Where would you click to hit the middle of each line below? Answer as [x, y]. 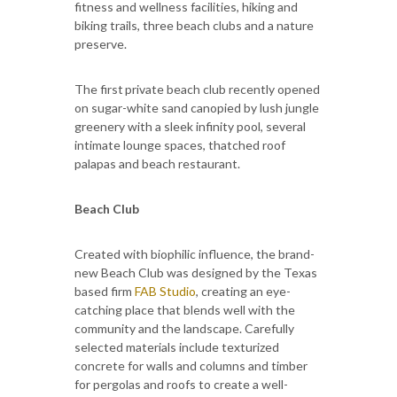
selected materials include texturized [177, 346]
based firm [105, 291]
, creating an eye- [243, 291]
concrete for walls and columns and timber [191, 365]
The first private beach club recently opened [197, 89]
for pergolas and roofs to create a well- [181, 384]
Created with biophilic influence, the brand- [195, 253]
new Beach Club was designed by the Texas [196, 272]
